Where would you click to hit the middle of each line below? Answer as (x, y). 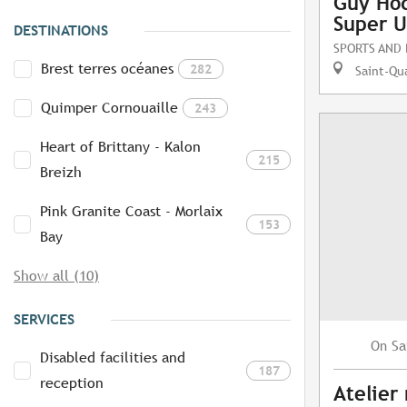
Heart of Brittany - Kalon (121, 147)
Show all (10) (56, 276)
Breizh (61, 173)
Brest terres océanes (107, 69)
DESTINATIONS (61, 31)
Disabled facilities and (113, 358)
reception (72, 383)
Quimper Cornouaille (109, 108)
